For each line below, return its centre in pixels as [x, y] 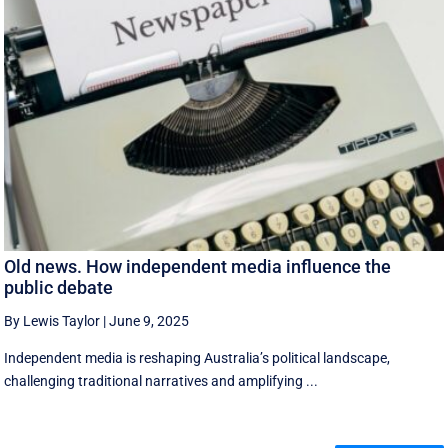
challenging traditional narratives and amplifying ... [161, 381]
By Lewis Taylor [52, 321]
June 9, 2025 [149, 321]
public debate [59, 288]
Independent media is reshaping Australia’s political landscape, [197, 358]
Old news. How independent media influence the [198, 267]
